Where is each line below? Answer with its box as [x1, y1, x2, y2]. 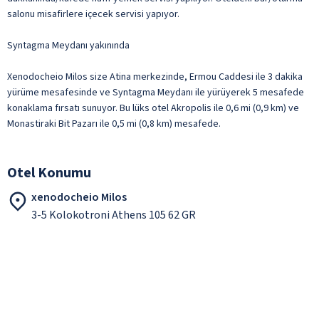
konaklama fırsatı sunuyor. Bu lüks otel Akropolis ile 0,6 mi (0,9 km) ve [7, 100, 299, 115]
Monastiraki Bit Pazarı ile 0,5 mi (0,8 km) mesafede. [7, 116, 221, 131]
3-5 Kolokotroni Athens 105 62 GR [31, 206, 196, 223]
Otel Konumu [7, 162, 91, 183]
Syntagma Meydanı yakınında [7, 38, 130, 53]
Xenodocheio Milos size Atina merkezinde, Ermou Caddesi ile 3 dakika [7, 69, 303, 84]
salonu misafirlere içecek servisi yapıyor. [7, 6, 179, 21]
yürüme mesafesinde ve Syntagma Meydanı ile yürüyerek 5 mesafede [7, 85, 304, 100]
